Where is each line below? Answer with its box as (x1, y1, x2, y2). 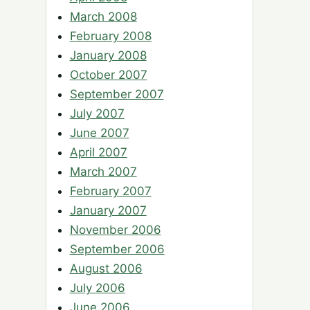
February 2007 (69, 184, 152, 199)
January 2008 (69, 48, 147, 63)
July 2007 (69, 107, 125, 121)
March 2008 (69, 10, 137, 24)
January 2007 (69, 203, 147, 218)
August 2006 (69, 262, 143, 276)
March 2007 (69, 165, 137, 179)
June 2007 (69, 126, 129, 140)
